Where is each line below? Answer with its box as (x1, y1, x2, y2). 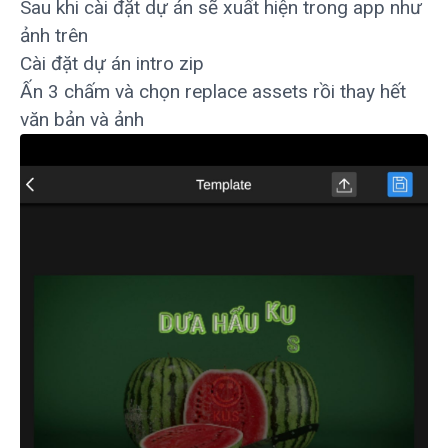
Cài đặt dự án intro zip (20, 51, 204, 75)
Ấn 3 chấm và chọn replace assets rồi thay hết (20, 79, 406, 103)
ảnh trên (20, 23, 88, 47)
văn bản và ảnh (20, 107, 144, 131)
